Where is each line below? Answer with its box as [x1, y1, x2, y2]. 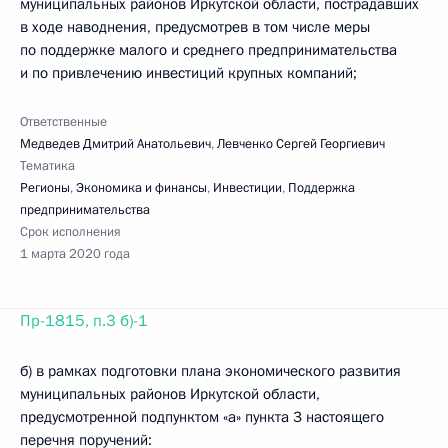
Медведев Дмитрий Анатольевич [20, 135, 211, 153]
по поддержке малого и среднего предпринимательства [20, 40, 397, 60]
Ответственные [20, 113, 107, 131]
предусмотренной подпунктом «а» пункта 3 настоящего [20, 407, 384, 427]
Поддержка [288, 179, 355, 197]
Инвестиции [213, 179, 282, 197]
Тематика [20, 157, 75, 175]
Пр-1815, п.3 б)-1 [20, 310, 148, 332]
